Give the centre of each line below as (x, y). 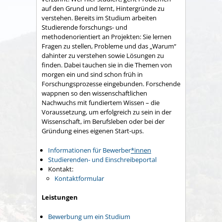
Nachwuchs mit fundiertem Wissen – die (101, 103)
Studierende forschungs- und (84, 28)
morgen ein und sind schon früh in (92, 75)
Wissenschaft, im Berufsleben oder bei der (103, 122)
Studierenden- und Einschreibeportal (102, 159)
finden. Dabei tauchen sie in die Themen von (107, 65)
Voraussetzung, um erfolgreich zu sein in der (107, 112)
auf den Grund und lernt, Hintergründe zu (103, 9)
